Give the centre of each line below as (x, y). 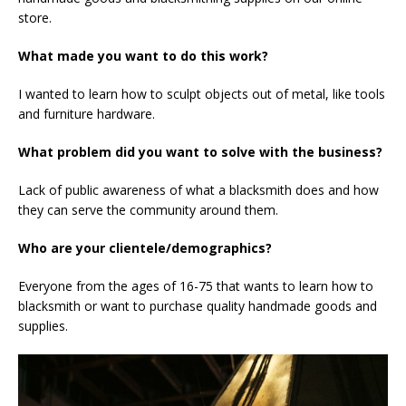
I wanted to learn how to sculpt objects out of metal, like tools (202, 93)
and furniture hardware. (87, 113)
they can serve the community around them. (148, 209)
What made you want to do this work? (143, 55)
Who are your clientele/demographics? (145, 247)
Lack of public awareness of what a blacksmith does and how (198, 189)
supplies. (43, 325)
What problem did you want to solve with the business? (200, 151)
